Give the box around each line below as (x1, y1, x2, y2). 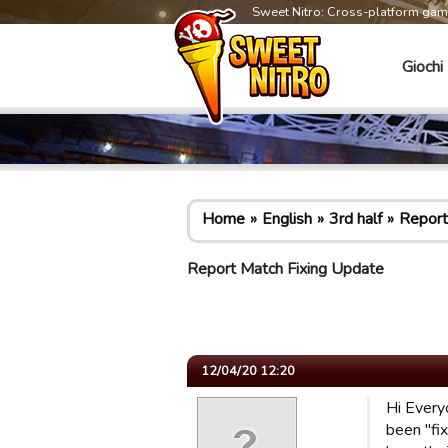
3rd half (329, 208, 382, 230)
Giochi (402, 56, 443, 78)
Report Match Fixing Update (187, 258, 384, 280)
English (262, 208, 312, 230)
